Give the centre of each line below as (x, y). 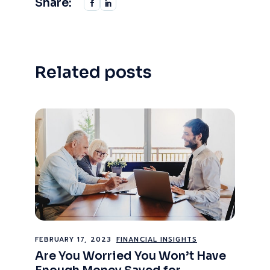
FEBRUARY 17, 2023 (74, 240)
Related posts (94, 73)
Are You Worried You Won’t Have (131, 256)
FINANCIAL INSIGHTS (157, 240)
